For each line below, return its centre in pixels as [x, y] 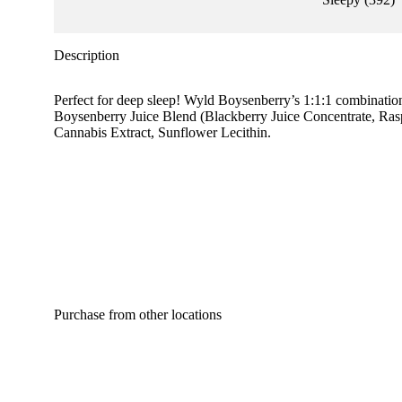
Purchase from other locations [138, 315]
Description [87, 55]
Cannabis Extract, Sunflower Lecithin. [162, 132]
